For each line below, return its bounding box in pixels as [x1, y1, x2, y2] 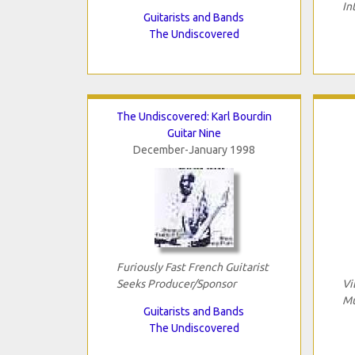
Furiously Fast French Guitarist [116, 260, 269, 273]
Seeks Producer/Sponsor [116, 277, 236, 290]
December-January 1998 [132, 143, 255, 156]
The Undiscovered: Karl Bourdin [116, 109, 272, 123]
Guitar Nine [166, 126, 221, 139]
